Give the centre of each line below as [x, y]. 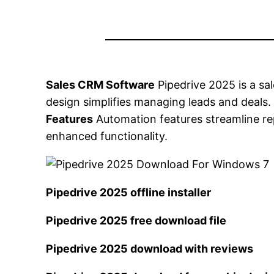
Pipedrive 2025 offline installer [129, 193]
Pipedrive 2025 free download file [136, 221]
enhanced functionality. [107, 136]
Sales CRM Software [101, 85]
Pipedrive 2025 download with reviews [150, 249]
